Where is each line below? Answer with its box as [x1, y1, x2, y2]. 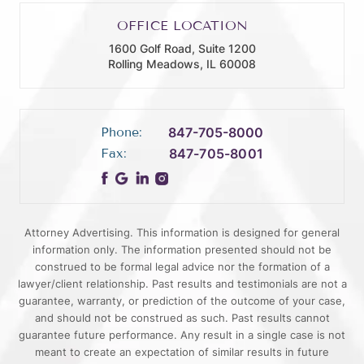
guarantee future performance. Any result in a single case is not [19, 327, 345, 341]
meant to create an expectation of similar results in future [35, 344, 329, 358]
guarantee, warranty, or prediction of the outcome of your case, [19, 293, 345, 307]
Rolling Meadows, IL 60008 [108, 57, 256, 71]
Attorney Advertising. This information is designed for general [24, 225, 340, 239]
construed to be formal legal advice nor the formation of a [34, 259, 330, 273]
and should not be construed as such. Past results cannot [34, 310, 330, 324]
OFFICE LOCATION [116, 18, 248, 34]
